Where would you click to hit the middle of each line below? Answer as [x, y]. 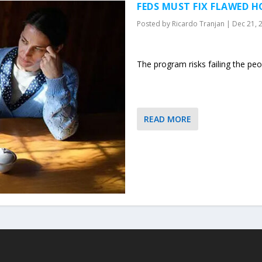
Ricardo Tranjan [198, 23]
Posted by [154, 23]
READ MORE [168, 119]
